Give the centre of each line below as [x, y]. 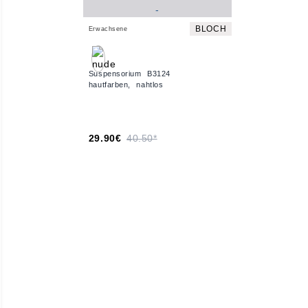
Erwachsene [108, 29]
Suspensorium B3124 [129, 74]
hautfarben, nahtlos [126, 85]
